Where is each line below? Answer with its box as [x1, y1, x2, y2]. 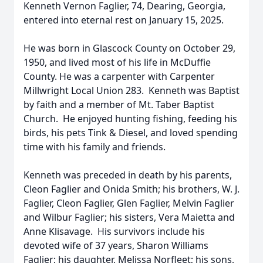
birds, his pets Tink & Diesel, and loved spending [23, 126, 238, 139]
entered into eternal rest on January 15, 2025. [23, 14, 224, 26]
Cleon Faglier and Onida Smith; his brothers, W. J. [23, 183, 240, 195]
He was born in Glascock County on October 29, [23, 42, 235, 55]
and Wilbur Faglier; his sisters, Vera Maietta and [23, 211, 235, 224]
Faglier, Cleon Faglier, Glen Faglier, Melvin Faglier [23, 197, 234, 210]
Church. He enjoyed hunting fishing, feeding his [23, 112, 237, 125]
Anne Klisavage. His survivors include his [23, 225, 205, 238]
